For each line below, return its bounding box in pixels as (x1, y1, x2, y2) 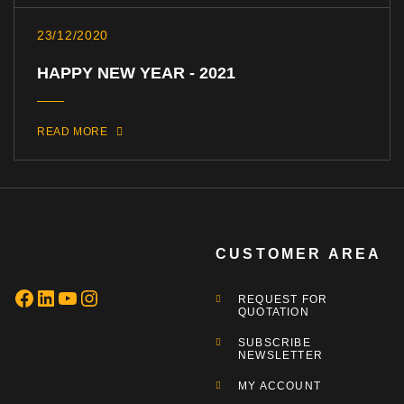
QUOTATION (238, 306, 309, 319)
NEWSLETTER (238, 349, 323, 363)
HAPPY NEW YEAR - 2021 (37, 64, 235, 83)
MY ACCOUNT (238, 380, 321, 393)
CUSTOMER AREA (216, 246, 382, 262)
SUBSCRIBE (238, 336, 311, 350)
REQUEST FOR (238, 293, 328, 307)
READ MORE (37, 125, 108, 139)
